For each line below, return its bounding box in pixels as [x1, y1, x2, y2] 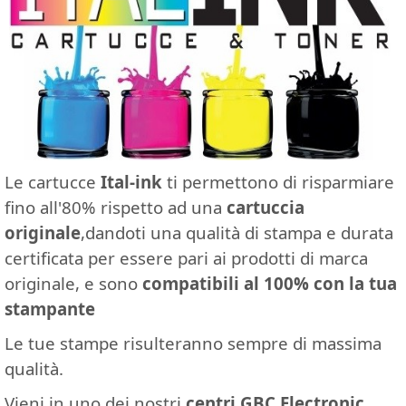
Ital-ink [101, 169, 167, 193]
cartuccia [227, 195, 304, 218]
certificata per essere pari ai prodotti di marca [5, 246, 368, 269]
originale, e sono [5, 271, 142, 295]
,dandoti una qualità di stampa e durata [81, 220, 393, 244]
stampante [5, 296, 100, 320]
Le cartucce [5, 169, 101, 193]
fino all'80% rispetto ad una [5, 195, 227, 218]
